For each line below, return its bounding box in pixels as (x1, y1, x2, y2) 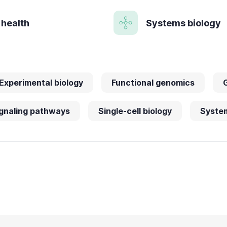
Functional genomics (111, 78, 195, 88)
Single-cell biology (98, 106, 172, 116)
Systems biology (146, 17, 221, 28)
